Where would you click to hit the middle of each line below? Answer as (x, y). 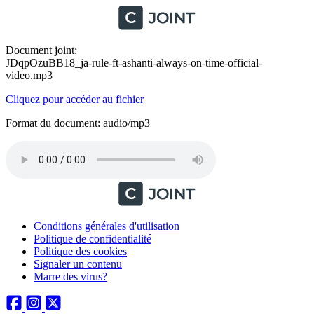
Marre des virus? (70, 277)
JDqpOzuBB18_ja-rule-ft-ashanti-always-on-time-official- (134, 63)
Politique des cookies (80, 251)
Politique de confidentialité (93, 239)
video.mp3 (29, 75)
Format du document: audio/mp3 (78, 123)
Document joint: (41, 50)
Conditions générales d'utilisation (107, 226)
